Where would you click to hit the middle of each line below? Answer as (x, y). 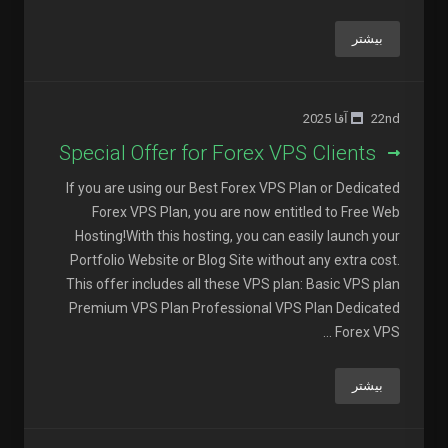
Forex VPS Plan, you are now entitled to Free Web (246, 212)
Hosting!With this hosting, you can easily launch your (237, 236)
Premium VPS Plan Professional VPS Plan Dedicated (234, 308)
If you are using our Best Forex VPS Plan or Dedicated (233, 188)
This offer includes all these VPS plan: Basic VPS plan (233, 284)
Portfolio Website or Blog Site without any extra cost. (235, 260)
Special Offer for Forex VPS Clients (217, 153)
